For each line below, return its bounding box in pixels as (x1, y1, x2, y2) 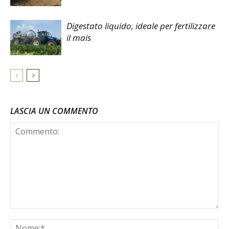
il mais (66, 31, 91, 43)
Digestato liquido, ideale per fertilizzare (66, 19, 215, 32)
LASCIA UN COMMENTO (10, 105, 98, 117)
